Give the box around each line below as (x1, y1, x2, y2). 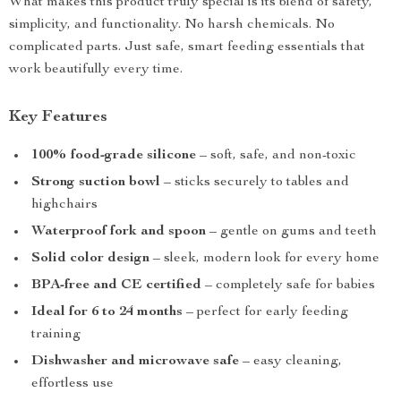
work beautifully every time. (9, 63, 183, 77)
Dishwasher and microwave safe (31, 354, 239, 369)
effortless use (31, 377, 114, 391)
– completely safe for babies (201, 278, 375, 293)
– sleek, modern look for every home (149, 252, 380, 266)
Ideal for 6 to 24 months (31, 305, 183, 320)
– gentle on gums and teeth (206, 225, 377, 239)
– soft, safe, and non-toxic (196, 149, 356, 163)
